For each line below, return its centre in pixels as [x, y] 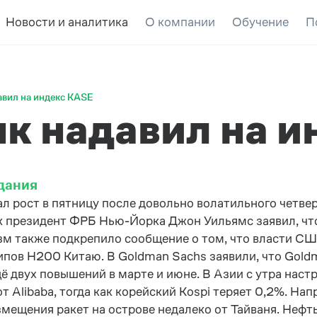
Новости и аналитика [67, 22]
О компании [180, 22]
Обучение [260, 22]
